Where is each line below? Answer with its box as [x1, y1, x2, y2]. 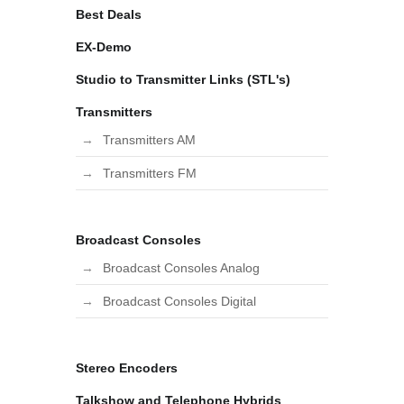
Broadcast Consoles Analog [103, 261, 260, 275]
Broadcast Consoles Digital [103, 294, 256, 308]
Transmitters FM [103, 166, 197, 180]
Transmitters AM [103, 133, 196, 147]
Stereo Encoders [76, 361, 178, 375]
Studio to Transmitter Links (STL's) [76, 72, 290, 87]
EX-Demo [76, 40, 132, 54]
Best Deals [76, 7, 142, 22]
